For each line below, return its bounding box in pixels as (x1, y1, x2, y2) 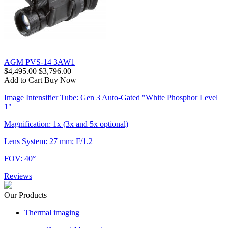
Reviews (4, 171, 32, 180)
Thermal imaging (24, 208, 79, 217)
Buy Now (44, 75, 76, 84)
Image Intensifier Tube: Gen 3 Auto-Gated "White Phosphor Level (4, 93, 218, 102)
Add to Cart (4, 75, 42, 84)
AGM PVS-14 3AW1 (4, 57, 75, 66)
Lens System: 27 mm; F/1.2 (4, 136, 93, 146)
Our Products (4, 190, 47, 199)
